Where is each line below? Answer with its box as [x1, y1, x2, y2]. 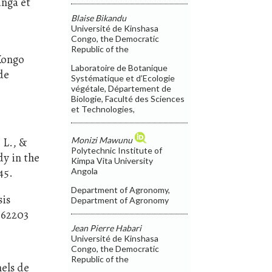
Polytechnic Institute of [71, 144, 163, 155]
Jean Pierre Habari [71, 222, 142, 233]
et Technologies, [71, 103, 135, 114]
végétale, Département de [71, 83, 172, 93]
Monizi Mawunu [71, 134, 133, 145]
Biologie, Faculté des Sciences [71, 93, 185, 104]
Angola [71, 165, 98, 176]
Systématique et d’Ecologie [71, 72, 175, 83]
